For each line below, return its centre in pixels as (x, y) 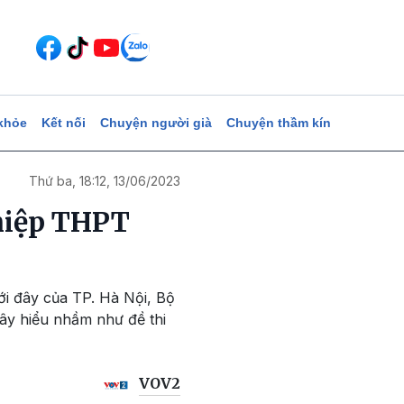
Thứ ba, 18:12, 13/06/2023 (105, 181)
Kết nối (63, 123)
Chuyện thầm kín (278, 123)
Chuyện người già (156, 123)
